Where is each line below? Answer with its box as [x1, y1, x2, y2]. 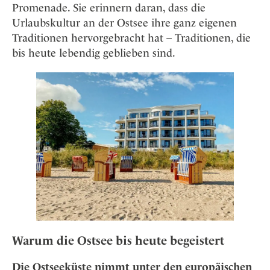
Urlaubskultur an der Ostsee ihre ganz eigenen [12, 16, 237, 29]
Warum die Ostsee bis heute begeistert [12, 233, 224, 248]
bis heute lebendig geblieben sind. [12, 46, 175, 59]
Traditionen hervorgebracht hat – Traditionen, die [12, 31, 251, 44]
